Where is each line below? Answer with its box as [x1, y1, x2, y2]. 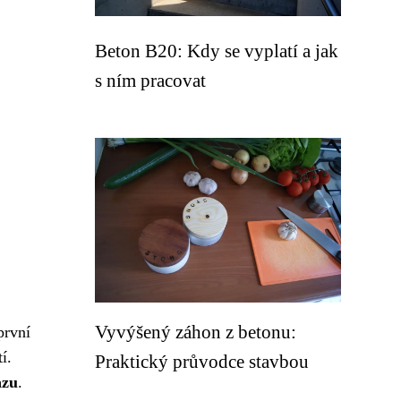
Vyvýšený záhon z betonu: [95, 321, 296, 342]
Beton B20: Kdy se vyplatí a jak [95, 40, 338, 61]
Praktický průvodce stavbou [95, 351, 309, 371]
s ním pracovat [95, 70, 206, 90]
